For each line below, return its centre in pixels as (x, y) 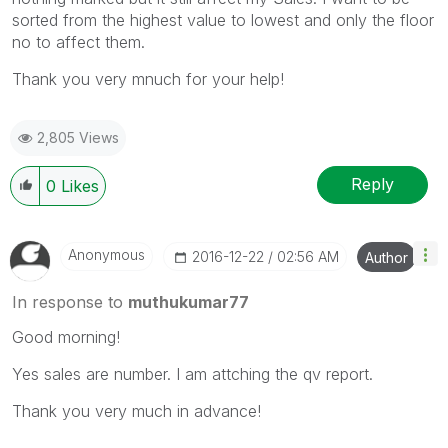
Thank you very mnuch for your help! (148, 78)
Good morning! (66, 336)
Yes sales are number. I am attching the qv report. (192, 373)
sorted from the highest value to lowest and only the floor (223, 19)
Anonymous (106, 254)
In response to (70, 301)
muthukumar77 (188, 301)
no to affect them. (78, 41)
